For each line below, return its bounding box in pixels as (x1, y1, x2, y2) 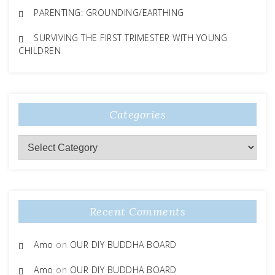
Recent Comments (89, 204, 186, 219)
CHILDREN (18, 45, 61, 57)
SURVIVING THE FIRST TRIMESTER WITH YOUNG (34, 32, 227, 44)
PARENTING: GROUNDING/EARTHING (34, 7, 184, 19)
